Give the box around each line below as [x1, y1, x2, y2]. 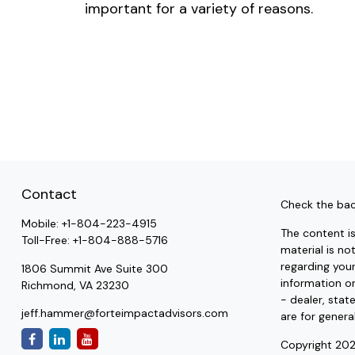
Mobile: [21, 216, 62, 231]
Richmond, [21, 278, 76, 293]
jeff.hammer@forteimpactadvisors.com [21, 306, 228, 321]
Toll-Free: [21, 233, 73, 248]
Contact [21, 185, 77, 204]
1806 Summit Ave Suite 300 [21, 261, 168, 277]
